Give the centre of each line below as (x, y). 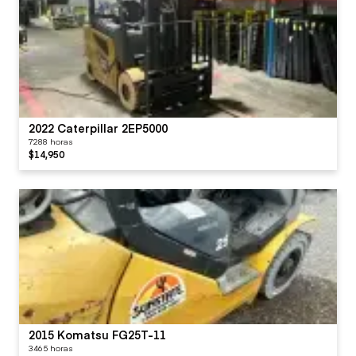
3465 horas (50, 348)
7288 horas (50, 141)
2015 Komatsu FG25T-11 (97, 334)
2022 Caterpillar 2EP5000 (98, 128)
